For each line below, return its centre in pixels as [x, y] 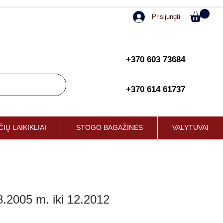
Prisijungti [166, 17]
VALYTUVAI [190, 128]
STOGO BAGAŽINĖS [109, 128]
